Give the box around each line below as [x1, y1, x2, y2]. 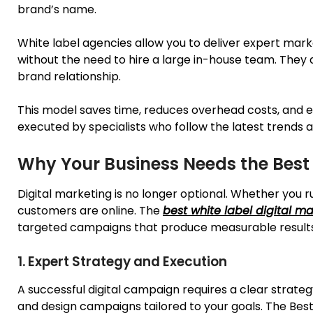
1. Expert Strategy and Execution [17, 252, 227, 271]
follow [175, 118, 208, 135]
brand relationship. [17, 68, 121, 85]
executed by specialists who [17, 118, 175, 135]
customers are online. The [17, 202, 163, 219]
